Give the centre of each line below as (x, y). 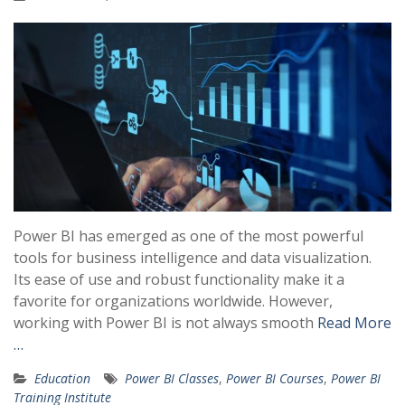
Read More (354, 323)
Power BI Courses (275, 378)
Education (62, 378)
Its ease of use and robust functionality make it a (179, 279)
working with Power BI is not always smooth (165, 323)
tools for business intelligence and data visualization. (193, 258)
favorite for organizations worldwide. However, (173, 301)
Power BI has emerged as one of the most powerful (188, 236)
